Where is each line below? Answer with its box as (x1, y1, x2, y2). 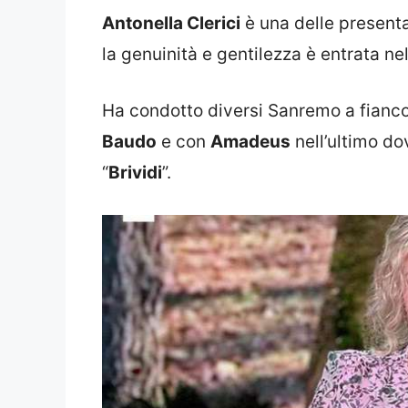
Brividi (108, 162, 162, 184)
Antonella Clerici (102, 12, 240, 34)
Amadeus (210, 131, 291, 153)
